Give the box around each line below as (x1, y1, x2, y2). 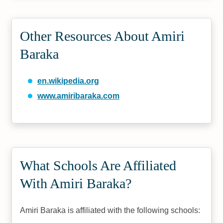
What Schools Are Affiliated (20, 158, 177, 173)
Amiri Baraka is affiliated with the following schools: (20, 206, 201, 215)
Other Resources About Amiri (20, 28, 185, 44)
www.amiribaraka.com (37, 92, 119, 100)
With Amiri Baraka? (20, 176, 132, 191)
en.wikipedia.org (37, 77, 99, 85)
